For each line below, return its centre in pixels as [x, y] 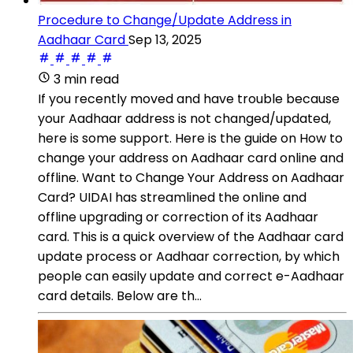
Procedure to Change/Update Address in [165, 20]
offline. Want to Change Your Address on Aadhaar [191, 177]
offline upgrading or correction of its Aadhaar [178, 217]
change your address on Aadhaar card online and [191, 158]
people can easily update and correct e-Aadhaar [191, 276]
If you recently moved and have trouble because [189, 98]
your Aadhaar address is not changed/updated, [184, 118]
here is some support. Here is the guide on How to [190, 138]
